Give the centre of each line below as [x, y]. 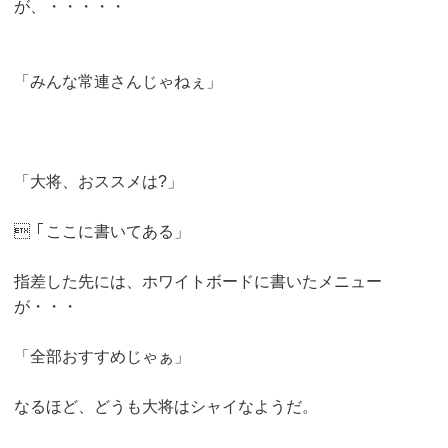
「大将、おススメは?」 [98, 181]
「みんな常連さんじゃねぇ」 [118, 81]
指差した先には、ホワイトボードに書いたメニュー [198, 281]
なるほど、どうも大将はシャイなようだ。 [166, 406]
